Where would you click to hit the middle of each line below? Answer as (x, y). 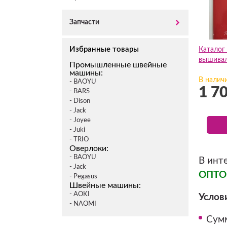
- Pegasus (83, 177)
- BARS (80, 91)
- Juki (77, 130)
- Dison (80, 101)
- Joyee (80, 120)
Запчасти (84, 22)
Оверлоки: (89, 148)
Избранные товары (104, 49)
